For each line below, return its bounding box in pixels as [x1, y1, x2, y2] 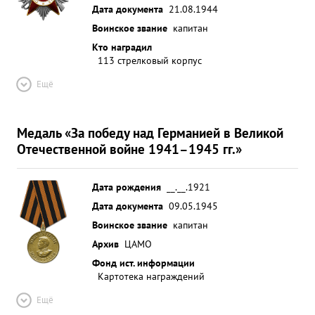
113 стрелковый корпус [98, 53, 202, 67]
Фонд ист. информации [92, 256, 195, 269]
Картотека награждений [98, 269, 205, 283]
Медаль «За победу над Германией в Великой [17, 124, 283, 141]
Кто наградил [92, 40, 152, 53]
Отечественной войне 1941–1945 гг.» [17, 140, 242, 157]
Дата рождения [92, 180, 161, 193]
